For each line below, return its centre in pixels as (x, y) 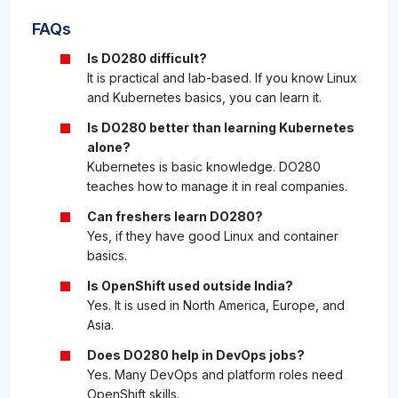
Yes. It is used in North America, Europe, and (216, 306)
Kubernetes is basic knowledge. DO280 (204, 167)
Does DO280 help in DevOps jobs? (196, 355)
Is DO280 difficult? (147, 59)
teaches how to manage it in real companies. (217, 187)
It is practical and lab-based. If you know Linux (222, 78)
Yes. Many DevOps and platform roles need (215, 375)
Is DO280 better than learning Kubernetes (221, 128)
